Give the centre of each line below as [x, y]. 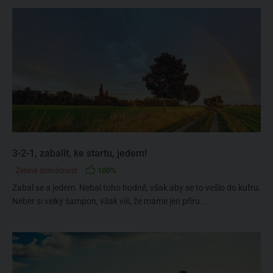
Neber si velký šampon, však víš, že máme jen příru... [110, 201]
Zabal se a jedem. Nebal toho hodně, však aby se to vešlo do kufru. [136, 188]
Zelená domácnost [47, 171]
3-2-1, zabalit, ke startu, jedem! [80, 153]
